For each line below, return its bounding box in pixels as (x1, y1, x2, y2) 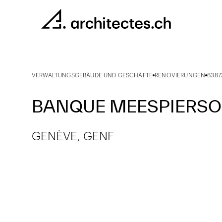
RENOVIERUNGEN (155, 72, 206, 78)
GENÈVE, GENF (32, 131, 114, 143)
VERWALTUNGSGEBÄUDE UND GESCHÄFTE (32, 72, 153, 78)
